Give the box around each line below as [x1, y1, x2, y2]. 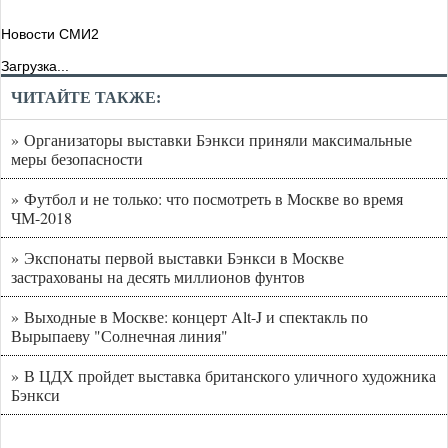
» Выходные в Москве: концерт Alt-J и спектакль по [11, 305, 368, 327]
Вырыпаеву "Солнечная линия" [11, 324, 228, 346]
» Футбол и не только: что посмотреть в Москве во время [11, 187, 403, 209]
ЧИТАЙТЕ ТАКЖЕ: [11, 88, 161, 106]
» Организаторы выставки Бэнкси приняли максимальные [11, 128, 412, 150]
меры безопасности [11, 147, 143, 169]
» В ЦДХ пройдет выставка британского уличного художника [11, 364, 436, 386]
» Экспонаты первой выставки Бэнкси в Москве [11, 246, 344, 268]
